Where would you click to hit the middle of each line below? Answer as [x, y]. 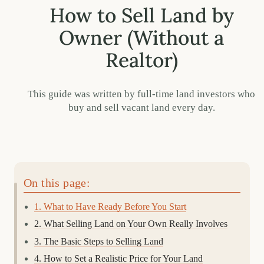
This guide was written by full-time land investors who [141, 94]
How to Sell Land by [141, 15]
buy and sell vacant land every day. [141, 107]
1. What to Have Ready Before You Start [110, 206]
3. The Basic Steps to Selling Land [98, 241]
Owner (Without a [141, 38]
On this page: [57, 182]
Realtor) [141, 60]
